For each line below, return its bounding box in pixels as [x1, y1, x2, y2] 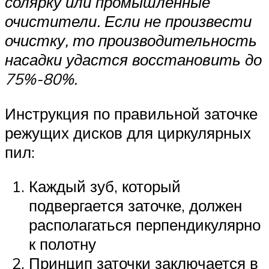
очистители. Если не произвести [5, 11, 252, 31]
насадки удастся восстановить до [5, 50, 262, 70]
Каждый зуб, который [29, 177, 181, 196]
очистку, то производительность [5, 31, 257, 50]
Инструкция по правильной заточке [5, 103, 258, 123]
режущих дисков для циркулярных [5, 122, 251, 142]
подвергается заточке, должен [29, 196, 242, 216]
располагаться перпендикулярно [29, 215, 261, 235]
